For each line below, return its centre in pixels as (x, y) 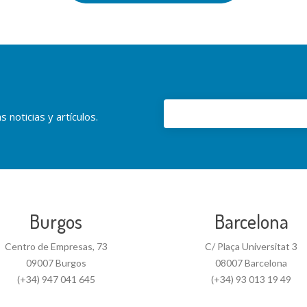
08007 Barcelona (251, 262)
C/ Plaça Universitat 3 (251, 246)
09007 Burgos (56, 262)
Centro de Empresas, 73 (56, 246)
